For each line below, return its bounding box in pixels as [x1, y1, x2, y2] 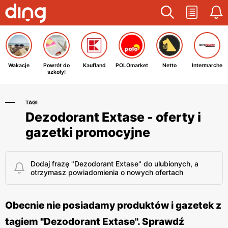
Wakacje [8, 62, 30, 69]
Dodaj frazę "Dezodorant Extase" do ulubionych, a [31, 159, 198, 168]
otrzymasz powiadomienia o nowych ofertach [31, 168, 183, 177]
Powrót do [43, 62, 70, 69]
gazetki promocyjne [25, 125, 150, 140]
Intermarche [192, 62, 222, 69]
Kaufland [82, 62, 106, 69]
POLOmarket [116, 62, 148, 69]
